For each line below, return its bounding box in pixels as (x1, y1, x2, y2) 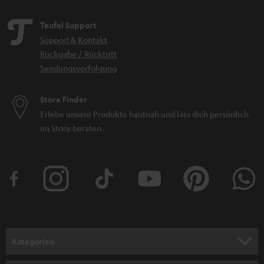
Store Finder (40, 94, 87, 105)
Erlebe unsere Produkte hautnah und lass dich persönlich (40, 108, 249, 120)
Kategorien (12, 235, 54, 247)
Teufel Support (40, 19, 97, 31)
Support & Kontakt (40, 34, 107, 45)
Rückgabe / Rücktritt (40, 48, 117, 60)
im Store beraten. (40, 123, 104, 134)
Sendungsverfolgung (40, 62, 117, 74)
